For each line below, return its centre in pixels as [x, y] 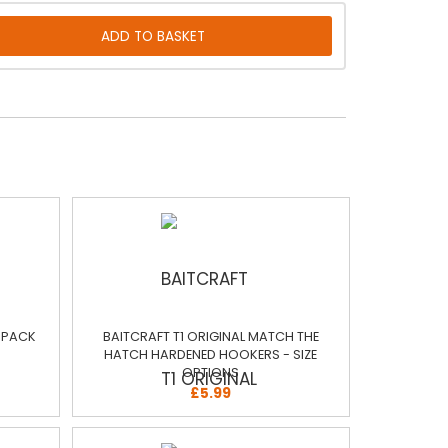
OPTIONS [211, 372]
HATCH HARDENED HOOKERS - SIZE [211, 354]
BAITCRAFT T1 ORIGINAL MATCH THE [210, 336]
